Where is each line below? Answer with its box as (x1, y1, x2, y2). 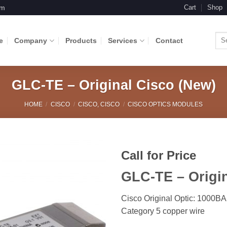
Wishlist (74, 177, 98, 186)
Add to (75, 168, 97, 177)
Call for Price (121, 148, 196, 162)
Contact (155, 36, 183, 45)
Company (14, 36, 48, 45)
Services (108, 36, 138, 45)
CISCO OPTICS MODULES (128, 100, 203, 108)
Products (65, 36, 97, 45)
